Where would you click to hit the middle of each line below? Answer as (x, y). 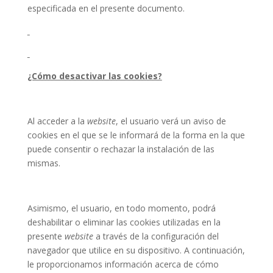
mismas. (44, 163)
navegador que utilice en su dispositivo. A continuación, (136, 250)
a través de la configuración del (156, 236)
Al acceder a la (57, 121)
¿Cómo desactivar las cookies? (94, 76)
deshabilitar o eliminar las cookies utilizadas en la (124, 222)
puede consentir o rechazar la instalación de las (121, 149)
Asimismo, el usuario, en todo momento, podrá (121, 208)
